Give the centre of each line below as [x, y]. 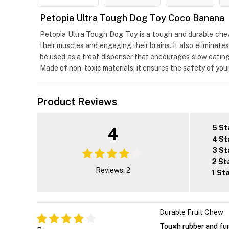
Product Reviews [77, 102]
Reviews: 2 [113, 170]
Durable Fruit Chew [191, 212]
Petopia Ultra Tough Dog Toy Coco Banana [132, 18]
